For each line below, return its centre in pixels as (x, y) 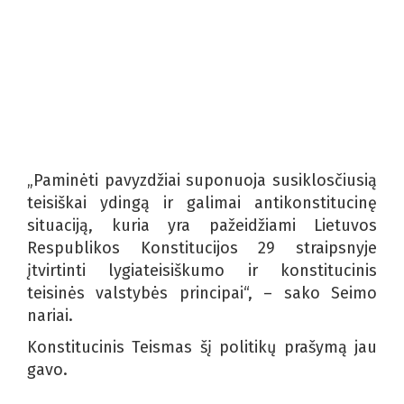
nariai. (50, 315)
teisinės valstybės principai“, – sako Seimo (202, 293)
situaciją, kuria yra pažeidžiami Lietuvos (202, 225)
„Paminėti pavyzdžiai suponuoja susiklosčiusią (202, 180)
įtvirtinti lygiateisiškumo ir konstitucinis (202, 270)
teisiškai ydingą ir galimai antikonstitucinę (202, 202)
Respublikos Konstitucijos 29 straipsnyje (202, 248)
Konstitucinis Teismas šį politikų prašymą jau (202, 347)
